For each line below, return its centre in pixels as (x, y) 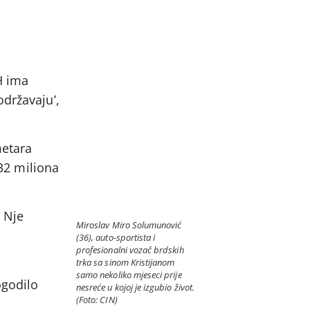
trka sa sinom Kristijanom (126, 263)
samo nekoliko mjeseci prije (129, 275)
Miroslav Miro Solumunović (129, 225)
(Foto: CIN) (97, 300)
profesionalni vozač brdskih (130, 250)
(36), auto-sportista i (116, 238)
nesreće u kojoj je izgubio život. (135, 288)
